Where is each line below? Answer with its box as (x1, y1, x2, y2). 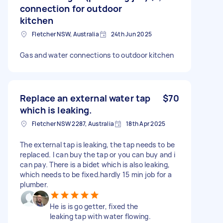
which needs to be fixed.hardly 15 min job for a (20, 169, 172, 179)
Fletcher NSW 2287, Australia (32, 119, 114, 128)
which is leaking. (20, 104, 92, 116)
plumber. (20, 179, 48, 189)
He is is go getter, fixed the (50, 201, 138, 211)
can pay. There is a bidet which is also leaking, (20, 159, 170, 169)
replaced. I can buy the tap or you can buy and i (20, 149, 175, 159)
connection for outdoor (20, 2, 122, 14)
